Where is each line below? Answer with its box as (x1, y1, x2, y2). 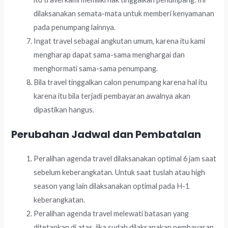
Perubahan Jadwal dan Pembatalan (11, 127, 202, 142)
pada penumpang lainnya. (34, 22, 116, 32)
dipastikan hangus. (34, 105, 95, 114)
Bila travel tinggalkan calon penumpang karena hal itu (34, 77, 208, 87)
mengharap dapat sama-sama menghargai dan (34, 50, 185, 59)
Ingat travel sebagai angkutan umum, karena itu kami (34, 36, 206, 45)
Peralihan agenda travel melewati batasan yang (34, 209, 189, 218)
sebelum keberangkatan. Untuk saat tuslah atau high (34, 168, 206, 177)
